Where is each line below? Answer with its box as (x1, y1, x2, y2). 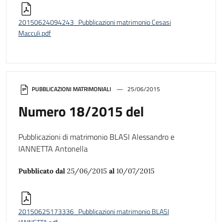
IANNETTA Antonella (18, 142, 88, 155)
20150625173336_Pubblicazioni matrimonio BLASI (18, 206, 169, 217)
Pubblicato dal (18, 166, 67, 175)
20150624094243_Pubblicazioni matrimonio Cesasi (18, 16, 171, 28)
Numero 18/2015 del (18, 100, 144, 122)
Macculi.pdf (18, 27, 51, 39)
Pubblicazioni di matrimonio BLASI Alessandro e (18, 130, 174, 143)
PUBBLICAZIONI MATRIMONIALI (32, 84, 111, 94)
